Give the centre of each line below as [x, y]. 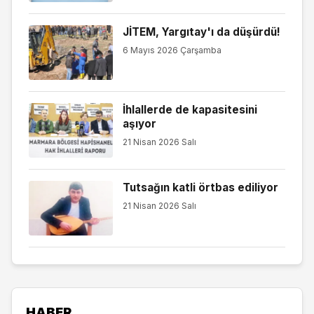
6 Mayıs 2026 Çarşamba [172, 50]
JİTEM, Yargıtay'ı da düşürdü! [201, 32]
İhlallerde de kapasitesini [190, 110]
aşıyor [139, 124]
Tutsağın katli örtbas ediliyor [200, 188]
